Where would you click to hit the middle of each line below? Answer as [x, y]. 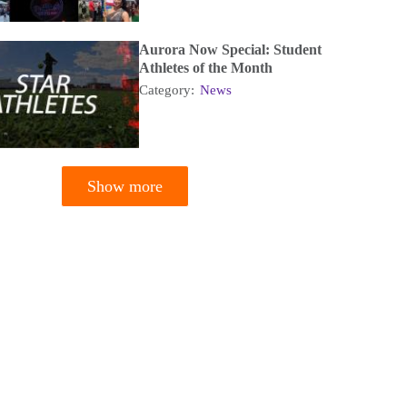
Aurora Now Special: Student [230, 49]
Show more [124, 186]
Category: [168, 89]
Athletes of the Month [205, 67]
